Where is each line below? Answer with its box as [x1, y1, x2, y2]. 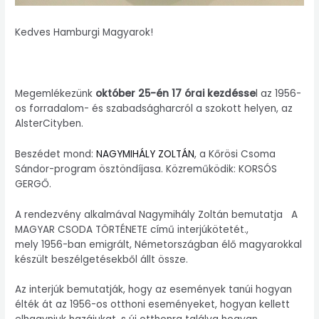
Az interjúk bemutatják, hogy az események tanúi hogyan [15, 283, 293, 297]
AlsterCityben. [15, 116, 84, 130]
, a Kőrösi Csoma [194, 147, 276, 161]
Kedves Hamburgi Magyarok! [15, 26, 154, 40]
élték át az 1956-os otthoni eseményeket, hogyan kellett [15, 298, 291, 312]
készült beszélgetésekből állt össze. [15, 252, 189, 266]
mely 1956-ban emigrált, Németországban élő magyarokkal [15, 237, 303, 251]
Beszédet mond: [15, 147, 94, 161]
